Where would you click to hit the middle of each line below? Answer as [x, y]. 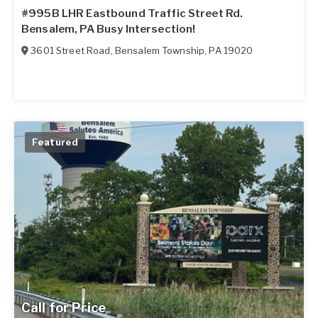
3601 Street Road [71, 51]
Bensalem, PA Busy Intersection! [109, 29]
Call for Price [64, 307]
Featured [55, 142]
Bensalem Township [160, 51]
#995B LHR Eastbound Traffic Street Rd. [132, 14]
